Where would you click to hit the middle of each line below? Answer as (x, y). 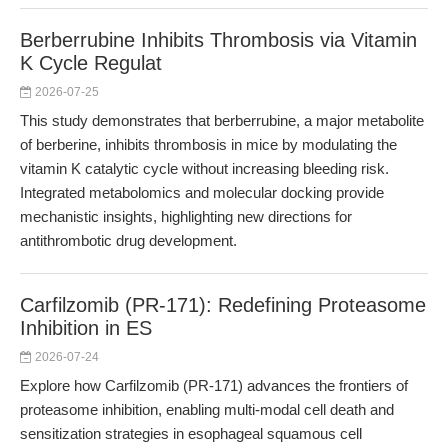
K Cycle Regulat (91, 63)
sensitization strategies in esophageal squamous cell (191, 433)
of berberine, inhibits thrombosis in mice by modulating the (208, 144)
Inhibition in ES (86, 328)
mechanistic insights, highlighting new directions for (186, 216)
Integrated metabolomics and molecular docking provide (202, 192)
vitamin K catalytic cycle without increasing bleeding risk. (204, 168)
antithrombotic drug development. (128, 240)
